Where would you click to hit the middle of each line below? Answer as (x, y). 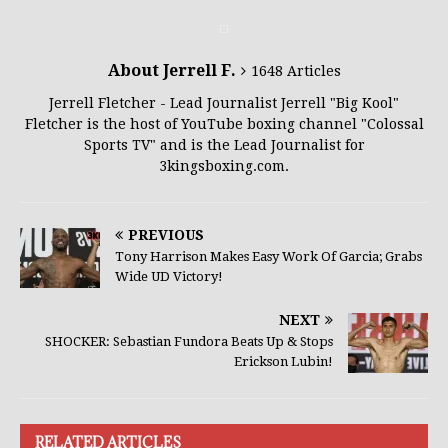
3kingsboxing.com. (224, 165)
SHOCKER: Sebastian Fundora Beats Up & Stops (189, 341)
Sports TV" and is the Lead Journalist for (224, 144)
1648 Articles (295, 70)
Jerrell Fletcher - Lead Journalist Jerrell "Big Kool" (224, 102)
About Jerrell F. (171, 70)
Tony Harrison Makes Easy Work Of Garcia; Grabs (268, 256)
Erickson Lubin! (283, 361)
